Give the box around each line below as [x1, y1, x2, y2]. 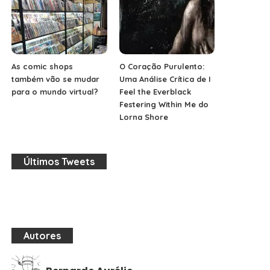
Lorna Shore [119, 112, 168, 122]
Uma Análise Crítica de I [119, 74, 211, 84]
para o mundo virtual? [11, 87, 99, 97]
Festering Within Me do [119, 99, 209, 110]
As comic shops [11, 61, 74, 72]
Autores [24, 230, 61, 242]
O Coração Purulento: [119, 61, 204, 72]
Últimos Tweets [24, 155, 95, 168]
